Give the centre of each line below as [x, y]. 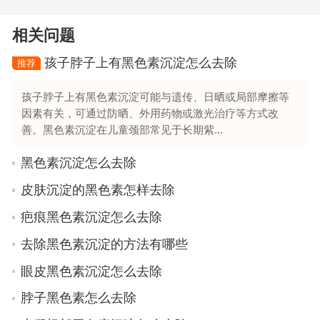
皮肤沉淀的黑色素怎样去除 [98, 190]
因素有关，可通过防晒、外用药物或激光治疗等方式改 [150, 113]
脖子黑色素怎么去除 [79, 298]
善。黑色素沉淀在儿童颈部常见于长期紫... [122, 129]
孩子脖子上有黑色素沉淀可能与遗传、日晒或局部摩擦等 [156, 96]
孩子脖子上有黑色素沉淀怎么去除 [141, 63]
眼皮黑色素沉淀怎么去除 [92, 271]
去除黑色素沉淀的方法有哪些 [105, 244]
